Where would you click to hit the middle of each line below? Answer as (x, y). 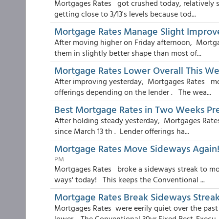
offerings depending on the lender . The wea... (133, 92)
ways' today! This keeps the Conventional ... (130, 179)
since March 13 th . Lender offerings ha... (122, 131)
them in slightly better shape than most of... (128, 53)
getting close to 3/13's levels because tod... (125, 14)
